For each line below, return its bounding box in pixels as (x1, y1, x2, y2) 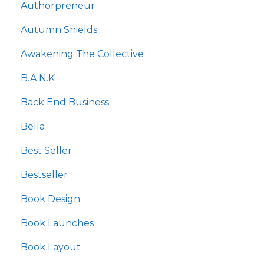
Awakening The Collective (21, 48, 144, 60)
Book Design (21, 193, 80, 204)
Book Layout (21, 241, 81, 253)
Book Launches (21, 217, 94, 229)
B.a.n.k (21, 72, 55, 84)
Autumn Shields (21, 24, 97, 35)
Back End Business (21, 96, 109, 108)
